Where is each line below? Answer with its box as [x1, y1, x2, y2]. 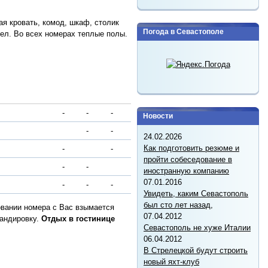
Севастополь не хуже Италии [144, 223, 251, 232]
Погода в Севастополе [143, 27, 224, 36]
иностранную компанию [144, 166, 229, 175]
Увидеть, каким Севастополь [144, 188, 248, 198]
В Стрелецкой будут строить [144, 245, 248, 255]
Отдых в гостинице [41, 214, 115, 224]
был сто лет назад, [144, 200, 213, 209]
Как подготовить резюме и [144, 143, 239, 153]
